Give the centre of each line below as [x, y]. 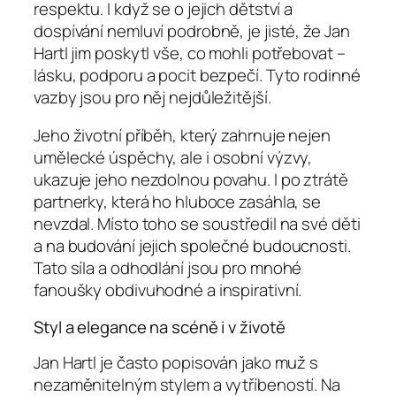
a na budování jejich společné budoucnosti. [192, 246]
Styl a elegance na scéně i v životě [160, 327]
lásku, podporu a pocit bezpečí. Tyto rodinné [197, 75]
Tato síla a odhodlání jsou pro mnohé [168, 268]
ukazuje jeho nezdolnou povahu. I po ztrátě [191, 180]
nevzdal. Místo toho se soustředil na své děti [197, 224]
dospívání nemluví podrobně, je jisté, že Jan [192, 30]
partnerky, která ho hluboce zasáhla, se [178, 202]
